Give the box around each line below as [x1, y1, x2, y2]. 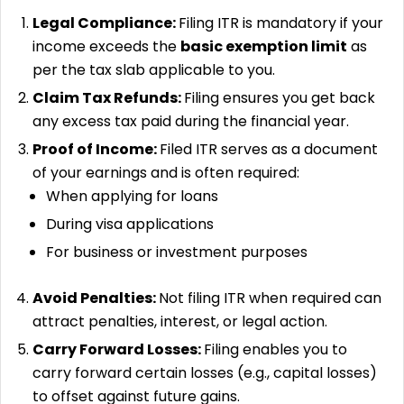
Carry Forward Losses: [32, 338, 204, 360]
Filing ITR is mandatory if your [179, 12, 383, 33]
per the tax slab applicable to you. [32, 59, 275, 80]
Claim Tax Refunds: [32, 87, 184, 108]
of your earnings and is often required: [32, 161, 299, 183]
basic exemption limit [180, 35, 347, 57]
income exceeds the [32, 35, 180, 57]
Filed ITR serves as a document [160, 138, 378, 160]
